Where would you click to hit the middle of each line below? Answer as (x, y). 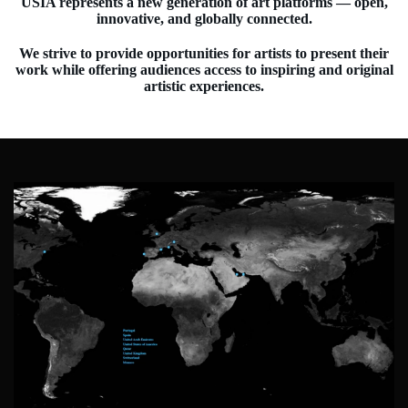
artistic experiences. (204, 86)
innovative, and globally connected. (204, 19)
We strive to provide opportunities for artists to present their (204, 53)
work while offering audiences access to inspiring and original (204, 70)
